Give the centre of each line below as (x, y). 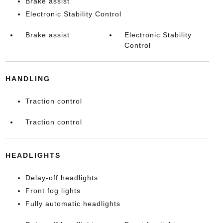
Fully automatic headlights (73, 204)
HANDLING (28, 79)
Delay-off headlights (61, 178)
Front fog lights (53, 191)
